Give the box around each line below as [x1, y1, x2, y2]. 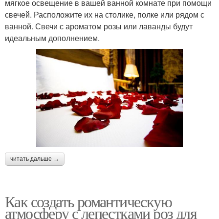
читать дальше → [10, 155, 59, 162]
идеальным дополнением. [5, 32, 100, 44]
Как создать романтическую [5, 190, 172, 212]
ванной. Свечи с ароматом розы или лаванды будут [5, 21, 193, 32]
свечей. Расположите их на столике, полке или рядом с [5, 9, 204, 21]
